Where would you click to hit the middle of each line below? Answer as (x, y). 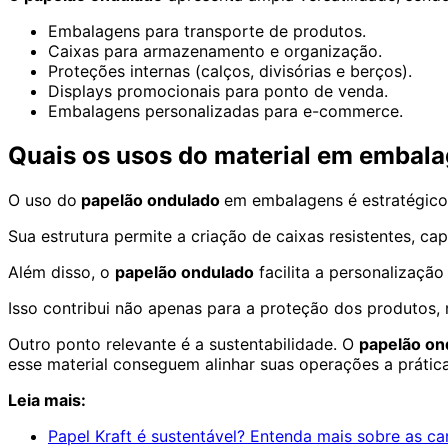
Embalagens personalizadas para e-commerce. (225, 110)
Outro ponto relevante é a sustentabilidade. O (183, 343)
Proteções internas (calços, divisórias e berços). (230, 70)
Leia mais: (47, 399)
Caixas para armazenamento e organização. (215, 50)
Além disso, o (61, 271)
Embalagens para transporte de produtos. (207, 30)
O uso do (42, 199)
